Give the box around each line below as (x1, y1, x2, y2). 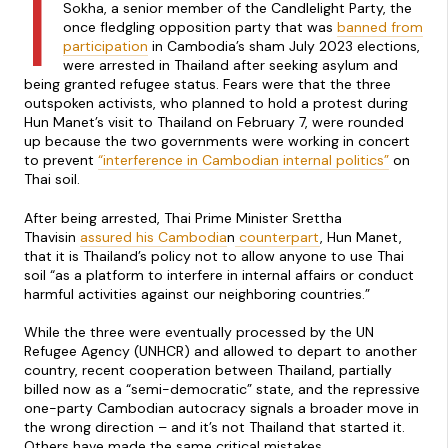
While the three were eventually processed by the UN (24, 322, 374, 341)
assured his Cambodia (80, 227, 227, 246)
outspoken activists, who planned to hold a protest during (24, 94, 408, 113)
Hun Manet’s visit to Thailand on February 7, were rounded (24, 113, 404, 132)
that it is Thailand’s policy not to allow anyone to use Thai (24, 246, 404, 265)
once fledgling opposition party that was (62, 18, 337, 37)
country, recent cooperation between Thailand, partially (24, 360, 392, 379)
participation (62, 37, 148, 56)
